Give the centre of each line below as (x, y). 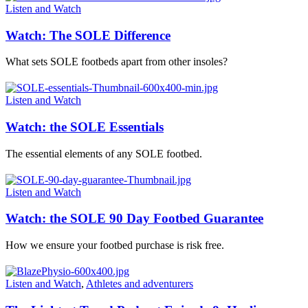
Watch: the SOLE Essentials (85, 127)
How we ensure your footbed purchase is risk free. (115, 245)
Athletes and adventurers (140, 284)
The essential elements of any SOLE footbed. (104, 153)
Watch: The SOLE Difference (88, 35)
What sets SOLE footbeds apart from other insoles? (117, 62)
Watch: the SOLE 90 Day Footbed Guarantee (134, 219)
